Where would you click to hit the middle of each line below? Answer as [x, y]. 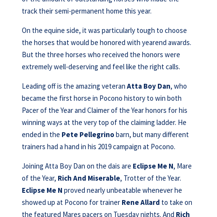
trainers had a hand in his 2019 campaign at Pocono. [98, 147]
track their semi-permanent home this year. [86, 11]
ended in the [41, 134]
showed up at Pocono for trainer [71, 202]
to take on [176, 202]
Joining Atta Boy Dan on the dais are [77, 166]
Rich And [72, 178]
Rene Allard [140, 202]
